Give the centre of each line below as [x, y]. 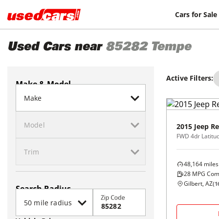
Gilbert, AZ [198, 184]
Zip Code [113, 197]
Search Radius [43, 189]
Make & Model [43, 84]
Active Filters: [190, 78]
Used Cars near [55, 48]
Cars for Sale [196, 14]
